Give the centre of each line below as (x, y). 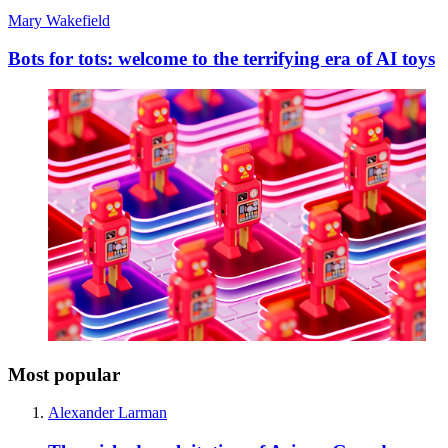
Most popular (64, 374)
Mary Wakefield (59, 20)
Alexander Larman (107, 413)
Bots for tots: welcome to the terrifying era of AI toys (221, 59)
